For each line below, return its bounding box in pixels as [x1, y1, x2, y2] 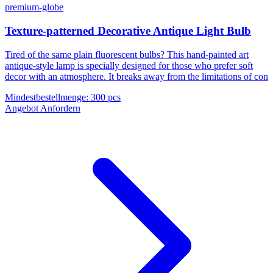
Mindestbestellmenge [5, 91, 86, 102]
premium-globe [5, 2, 63, 13]
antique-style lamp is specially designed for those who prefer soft [5, 60, 253, 71]
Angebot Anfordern [5, 102, 80, 113]
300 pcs [91, 91, 121, 102]
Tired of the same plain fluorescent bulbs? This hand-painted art [5, 49, 249, 60]
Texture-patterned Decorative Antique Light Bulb [5, 24, 251, 37]
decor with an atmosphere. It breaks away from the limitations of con [5, 71, 268, 82]
